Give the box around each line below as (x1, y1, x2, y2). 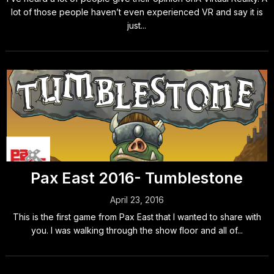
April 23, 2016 (109, 194, 164, 205)
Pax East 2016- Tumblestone (31, 169, 243, 187)
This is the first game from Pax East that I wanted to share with (12, 212, 261, 222)
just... (127, 20, 147, 31)
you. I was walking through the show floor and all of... (31, 225, 243, 235)
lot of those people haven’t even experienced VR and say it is (10, 7, 263, 17)
